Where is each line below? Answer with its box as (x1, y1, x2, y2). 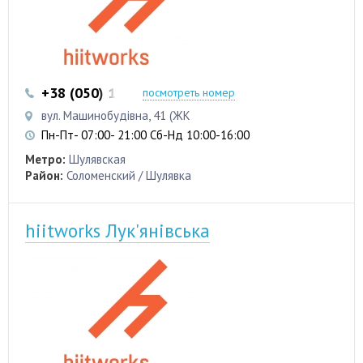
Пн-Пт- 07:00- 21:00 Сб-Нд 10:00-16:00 (41, 126, 250, 143)
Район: (25, 167, 63, 183)
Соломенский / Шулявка (66, 167, 191, 183)
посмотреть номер (143, 84, 235, 100)
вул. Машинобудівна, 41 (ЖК (41, 107, 190, 123)
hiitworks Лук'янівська (25, 218, 210, 242)
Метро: (25, 151, 66, 167)
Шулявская (69, 151, 126, 167)
